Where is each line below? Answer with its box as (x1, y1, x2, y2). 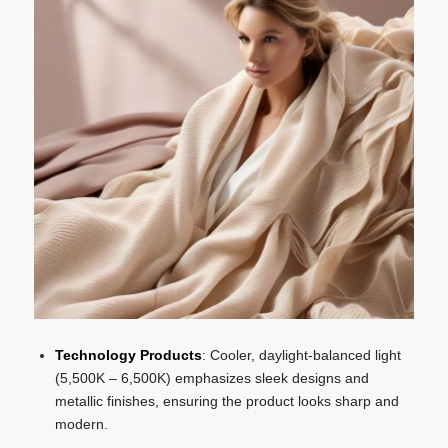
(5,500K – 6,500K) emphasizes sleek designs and (54, 370, 369, 387)
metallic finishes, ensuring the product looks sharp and (54, 393, 399, 410)
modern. (54, 416, 108, 433)
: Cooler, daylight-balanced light (201, 347, 401, 364)
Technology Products (54, 347, 202, 364)
